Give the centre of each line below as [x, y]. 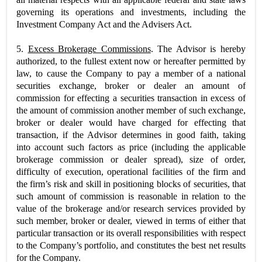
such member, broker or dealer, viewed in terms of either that [131, 220]
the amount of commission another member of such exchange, [131, 110]
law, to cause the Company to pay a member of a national [131, 73]
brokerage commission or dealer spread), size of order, [131, 159]
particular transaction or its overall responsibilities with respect [131, 233]
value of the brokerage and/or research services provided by [131, 208]
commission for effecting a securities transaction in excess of [131, 98]
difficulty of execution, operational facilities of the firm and [131, 171]
